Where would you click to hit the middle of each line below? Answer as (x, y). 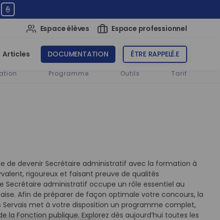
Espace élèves (65, 28)
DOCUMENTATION (78, 54)
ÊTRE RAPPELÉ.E (155, 54)
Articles (16, 54)
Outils (130, 73)
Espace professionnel (149, 28)
